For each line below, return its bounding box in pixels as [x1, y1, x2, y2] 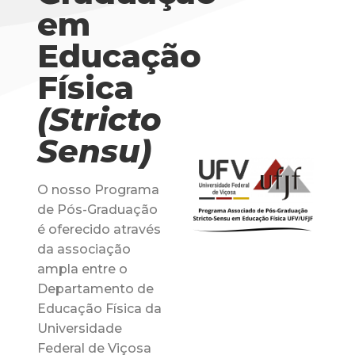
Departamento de [36, 281, 154, 297]
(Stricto [36, 100, 162, 139]
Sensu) [36, 132, 152, 171]
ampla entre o [36, 261, 128, 277]
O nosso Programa [36, 182, 159, 198]
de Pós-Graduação [36, 202, 158, 218]
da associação [36, 242, 131, 258]
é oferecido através [36, 222, 161, 238]
